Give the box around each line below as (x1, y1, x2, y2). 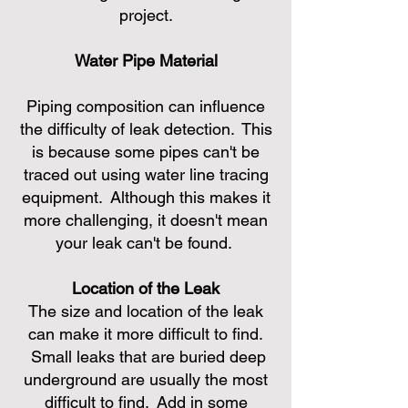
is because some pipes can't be (32, 142, 260, 161)
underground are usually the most (24, 370, 268, 389)
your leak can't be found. (55, 233, 237, 252)
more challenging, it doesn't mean (24, 210, 268, 229)
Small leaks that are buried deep (25, 347, 266, 366)
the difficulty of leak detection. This (19, 119, 272, 138)
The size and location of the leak (28, 301, 263, 321)
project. (118, 5, 173, 25)
